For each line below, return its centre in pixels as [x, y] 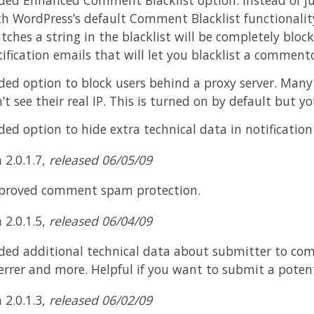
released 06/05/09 [100, 159]
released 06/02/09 [100, 300]
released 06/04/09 [100, 220]
